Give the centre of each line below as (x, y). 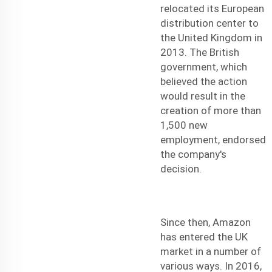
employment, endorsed (213, 139)
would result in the (203, 96)
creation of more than (211, 110)
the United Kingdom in (211, 37)
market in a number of (211, 251)
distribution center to (209, 23)
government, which (204, 66)
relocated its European (212, 8)
